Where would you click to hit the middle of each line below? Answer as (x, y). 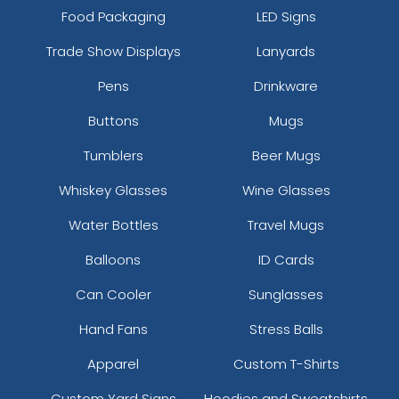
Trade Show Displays (113, 51)
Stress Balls (286, 329)
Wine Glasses (286, 190)
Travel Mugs (286, 224)
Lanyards (286, 51)
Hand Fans (113, 329)
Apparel (113, 363)
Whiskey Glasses (113, 190)
